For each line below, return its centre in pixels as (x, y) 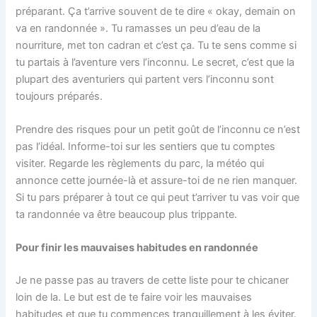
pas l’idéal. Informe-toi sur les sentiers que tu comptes (146, 146)
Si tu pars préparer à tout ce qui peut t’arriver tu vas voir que (158, 197)
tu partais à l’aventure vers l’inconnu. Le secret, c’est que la (155, 62)
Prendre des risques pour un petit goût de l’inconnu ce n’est (158, 129)
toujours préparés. (59, 96)
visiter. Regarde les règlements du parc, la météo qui (140, 163)
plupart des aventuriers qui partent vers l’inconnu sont (145, 79)
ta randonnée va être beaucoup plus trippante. (127, 214)
